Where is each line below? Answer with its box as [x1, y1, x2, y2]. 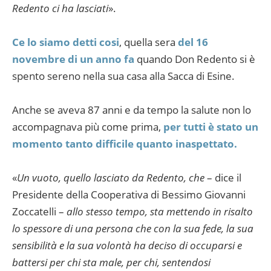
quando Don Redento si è [134, 52, 255, 67]
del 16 [178, 35, 208, 50]
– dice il [204, 171, 241, 185]
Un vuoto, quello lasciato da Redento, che [17, 171, 204, 185]
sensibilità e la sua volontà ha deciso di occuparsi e [12, 238, 242, 253]
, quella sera [119, 35, 178, 50]
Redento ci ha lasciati [12, 1, 108, 16]
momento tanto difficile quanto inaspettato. [12, 137, 237, 151]
